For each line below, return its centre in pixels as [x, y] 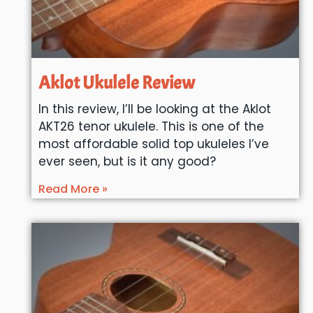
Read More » [73, 189]
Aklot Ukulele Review [116, 82]
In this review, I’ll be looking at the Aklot [154, 109]
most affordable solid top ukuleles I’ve [153, 144]
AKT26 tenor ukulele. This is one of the [151, 126]
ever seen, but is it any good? [127, 161]
